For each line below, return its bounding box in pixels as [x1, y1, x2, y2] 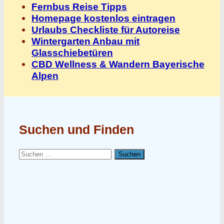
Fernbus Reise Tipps [31, 1, 127, 12]
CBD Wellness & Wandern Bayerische [31, 59, 204, 70]
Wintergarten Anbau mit [31, 36, 139, 47]
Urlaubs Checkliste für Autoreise [31, 24, 180, 35]
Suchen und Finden [19, 122, 134, 137]
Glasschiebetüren [31, 47, 113, 58]
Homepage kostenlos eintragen [31, 13, 175, 24]
